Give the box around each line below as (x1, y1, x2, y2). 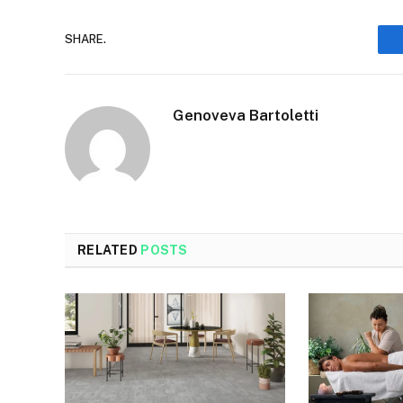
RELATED (77, 242, 141, 257)
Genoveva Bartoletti (173, 105, 318, 124)
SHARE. (65, 32, 106, 47)
